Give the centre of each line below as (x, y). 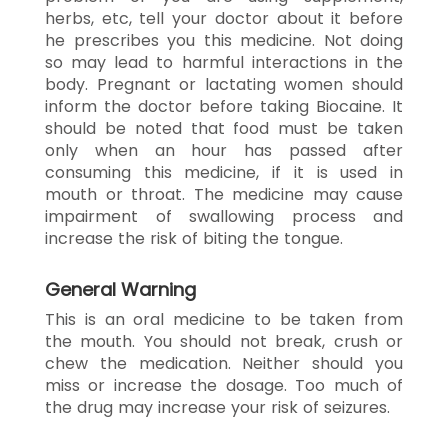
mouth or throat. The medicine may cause (224, 194)
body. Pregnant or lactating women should (224, 84)
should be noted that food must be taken (224, 128)
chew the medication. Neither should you (224, 363)
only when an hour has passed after (224, 150)
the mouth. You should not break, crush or (224, 341)
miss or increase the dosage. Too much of (224, 385)
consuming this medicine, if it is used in (224, 172)
